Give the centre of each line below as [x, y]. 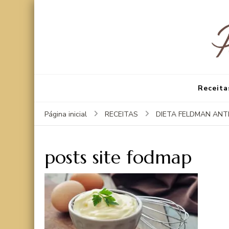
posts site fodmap [118, 157]
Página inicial [66, 114]
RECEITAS [121, 114]
